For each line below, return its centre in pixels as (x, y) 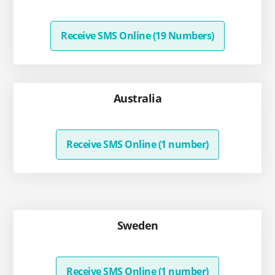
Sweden (137, 225)
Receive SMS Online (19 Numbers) (137, 36)
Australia (137, 98)
